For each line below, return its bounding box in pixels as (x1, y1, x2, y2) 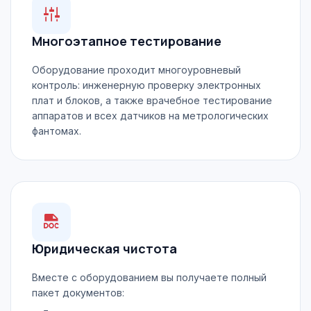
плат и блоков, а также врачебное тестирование (32, 94, 272, 106)
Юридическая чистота (32, 240, 177, 257)
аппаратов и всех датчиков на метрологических (32, 110, 269, 121)
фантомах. (32, 125, 81, 137)
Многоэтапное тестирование (32, 33, 221, 49)
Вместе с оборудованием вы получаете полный (32, 271, 267, 283)
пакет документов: (32, 287, 124, 299)
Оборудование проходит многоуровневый (32, 64, 241, 76)
